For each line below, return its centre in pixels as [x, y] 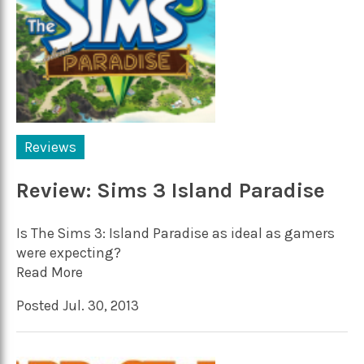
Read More [50, 272]
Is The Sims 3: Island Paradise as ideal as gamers [175, 233]
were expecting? [69, 252]
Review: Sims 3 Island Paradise [171, 191]
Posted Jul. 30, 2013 [78, 306]
